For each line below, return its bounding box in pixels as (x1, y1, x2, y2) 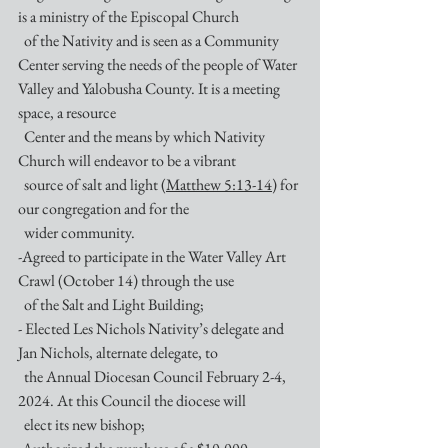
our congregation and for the (18, 198, 192, 219)
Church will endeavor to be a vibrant (18, 150, 236, 171)
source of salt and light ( (24, 174, 166, 195)
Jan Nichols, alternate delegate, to (18, 342, 224, 363)
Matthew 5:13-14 (166, 174, 272, 195)
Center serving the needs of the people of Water (18, 54, 300, 75)
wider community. (24, 222, 138, 243)
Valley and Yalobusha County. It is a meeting (18, 78, 283, 99)
